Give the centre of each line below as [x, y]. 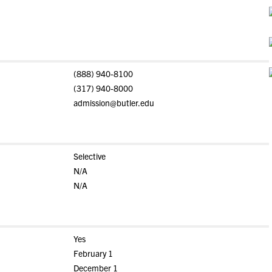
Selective [89, 156]
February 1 [93, 253]
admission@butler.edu [114, 103]
